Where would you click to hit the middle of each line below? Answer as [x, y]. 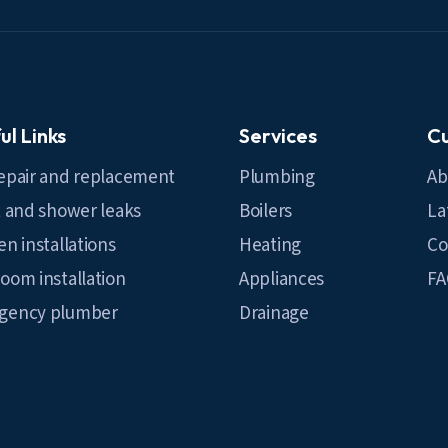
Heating [270, 245]
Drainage [274, 313]
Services [278, 135]
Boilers [266, 211]
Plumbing [277, 177]
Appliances [282, 279]
